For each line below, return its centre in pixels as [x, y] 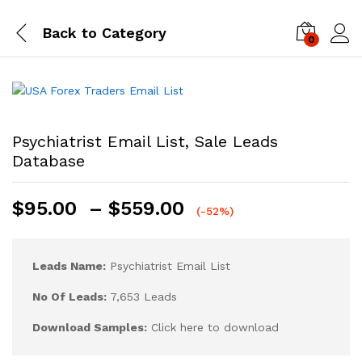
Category [132, 32]
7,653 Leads [142, 297]
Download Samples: [90, 327]
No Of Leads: [69, 297]
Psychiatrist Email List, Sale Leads [145, 141]
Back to [69, 32]
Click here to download [213, 327]
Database [48, 161]
